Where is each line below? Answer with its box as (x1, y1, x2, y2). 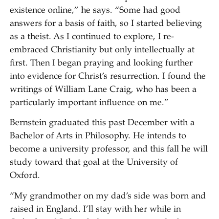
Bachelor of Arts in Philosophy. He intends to (10, 132, 186, 141)
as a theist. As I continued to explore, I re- (10, 32, 174, 42)
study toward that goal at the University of (10, 158, 178, 168)
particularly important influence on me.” (10, 98, 169, 108)
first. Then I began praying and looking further (10, 59, 193, 68)
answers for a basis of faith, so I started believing (10, 19, 202, 28)
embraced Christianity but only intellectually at (10, 45, 195, 55)
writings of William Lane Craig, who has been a (10, 85, 197, 94)
